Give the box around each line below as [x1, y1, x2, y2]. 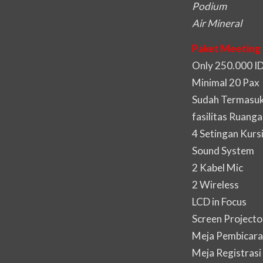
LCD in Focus [192, 195, 247, 208]
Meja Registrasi [192, 247, 261, 259]
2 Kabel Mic [192, 161, 243, 174]
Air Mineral [192, 16, 242, 29]
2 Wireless [192, 178, 239, 191]
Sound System [192, 144, 254, 157]
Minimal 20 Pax [192, 76, 259, 89]
